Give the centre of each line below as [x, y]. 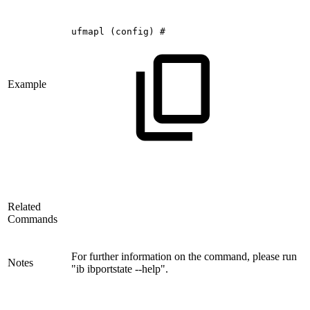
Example [27, 84]
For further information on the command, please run [184, 257]
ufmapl [88, 32]
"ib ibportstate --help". [120, 269]
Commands [33, 219]
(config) [132, 32]
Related [24, 207]
